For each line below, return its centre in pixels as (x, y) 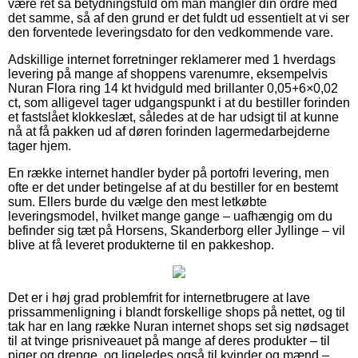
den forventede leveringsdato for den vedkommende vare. (171, 32)
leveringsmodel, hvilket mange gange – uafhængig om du (170, 216)
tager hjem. (40, 145)
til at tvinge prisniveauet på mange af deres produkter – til (169, 340)
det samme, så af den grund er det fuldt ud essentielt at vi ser (179, 18)
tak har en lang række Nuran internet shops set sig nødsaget (178, 326)
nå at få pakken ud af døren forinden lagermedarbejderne (169, 131)
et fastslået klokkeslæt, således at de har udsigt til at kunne (173, 117)
